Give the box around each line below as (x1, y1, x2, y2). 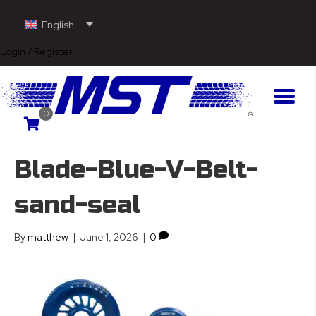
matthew (28, 231, 68, 244)
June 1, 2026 (80, 231, 138, 244)
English (41, 18, 74, 31)
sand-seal (14, 190, 140, 221)
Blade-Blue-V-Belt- (14, 154, 258, 186)
